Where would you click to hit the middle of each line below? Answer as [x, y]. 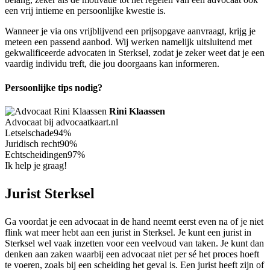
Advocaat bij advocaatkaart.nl [61, 122]
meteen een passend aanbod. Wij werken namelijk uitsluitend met [128, 42]
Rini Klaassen [137, 111]
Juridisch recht [32, 143]
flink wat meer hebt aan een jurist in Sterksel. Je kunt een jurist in [128, 232]
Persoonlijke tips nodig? [54, 87]
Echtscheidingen [36, 154]
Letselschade [29, 133]
